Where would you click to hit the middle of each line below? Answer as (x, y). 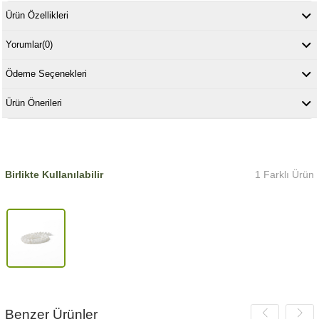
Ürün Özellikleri (37, 15)
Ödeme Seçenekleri (46, 73)
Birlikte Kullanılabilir (54, 174)
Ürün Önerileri (33, 103)
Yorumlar (23, 44)
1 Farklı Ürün (285, 174)
